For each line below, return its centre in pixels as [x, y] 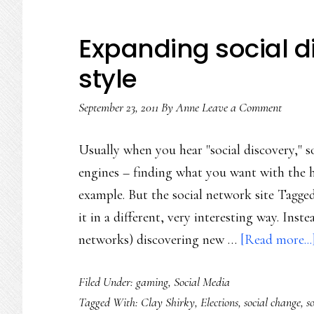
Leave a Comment [242, 107]
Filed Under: [107, 282]
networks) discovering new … [159, 240]
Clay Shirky [168, 302]
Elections [219, 302]
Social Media [202, 282]
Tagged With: [110, 302]
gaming [152, 282]
